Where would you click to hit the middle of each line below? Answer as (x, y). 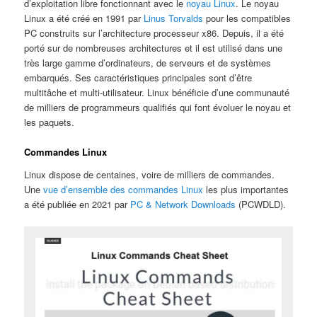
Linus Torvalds (174, 18)
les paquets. (50, 122)
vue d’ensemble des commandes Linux (123, 189)
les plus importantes (246, 189)
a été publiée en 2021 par (77, 204)
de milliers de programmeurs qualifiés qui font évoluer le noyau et (158, 107)
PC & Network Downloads (183, 204)
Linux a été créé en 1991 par (84, 18)
